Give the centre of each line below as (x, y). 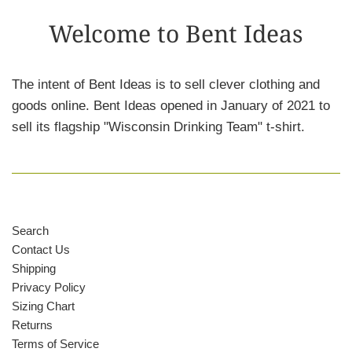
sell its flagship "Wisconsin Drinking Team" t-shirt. (158, 127)
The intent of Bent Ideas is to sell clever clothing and (166, 85)
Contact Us (41, 250)
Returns (32, 325)
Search (30, 231)
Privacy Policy (49, 288)
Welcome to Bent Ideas (176, 34)
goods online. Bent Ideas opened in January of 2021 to (171, 106)
